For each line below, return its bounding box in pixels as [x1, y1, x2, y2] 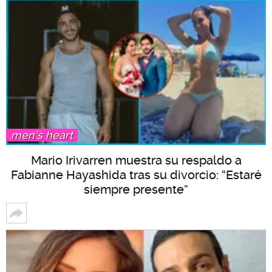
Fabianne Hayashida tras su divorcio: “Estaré [10, 167, 262, 182]
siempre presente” [84, 182, 188, 197]
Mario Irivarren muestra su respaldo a [30, 152, 242, 168]
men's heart [11, 128, 73, 141]
